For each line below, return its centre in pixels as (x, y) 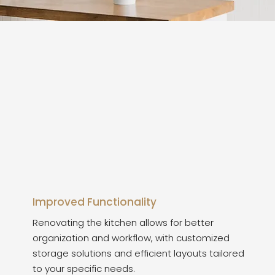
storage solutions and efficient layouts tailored (138, 253)
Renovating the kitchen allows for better (123, 223)
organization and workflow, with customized (131, 238)
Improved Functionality (95, 202)
